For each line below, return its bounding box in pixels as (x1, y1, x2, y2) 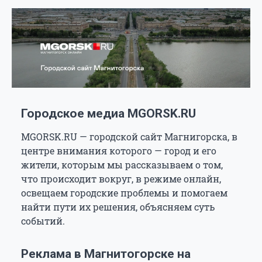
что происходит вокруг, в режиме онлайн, (21, 173, 221, 185)
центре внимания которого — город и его (21, 144, 216, 157)
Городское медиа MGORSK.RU (21, 106, 196, 121)
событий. (21, 215, 65, 227)
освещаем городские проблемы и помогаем (21, 187, 227, 199)
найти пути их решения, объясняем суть (21, 201, 215, 213)
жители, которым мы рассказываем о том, (21, 158, 223, 171)
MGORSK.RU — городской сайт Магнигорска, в (21, 130, 237, 143)
